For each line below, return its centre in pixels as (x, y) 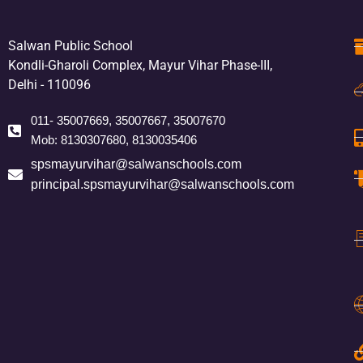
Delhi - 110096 (49, 85)
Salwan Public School (70, 46)
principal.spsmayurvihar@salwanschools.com (162, 184)
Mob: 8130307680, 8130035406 (113, 140)
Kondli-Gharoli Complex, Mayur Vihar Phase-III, (140, 65)
